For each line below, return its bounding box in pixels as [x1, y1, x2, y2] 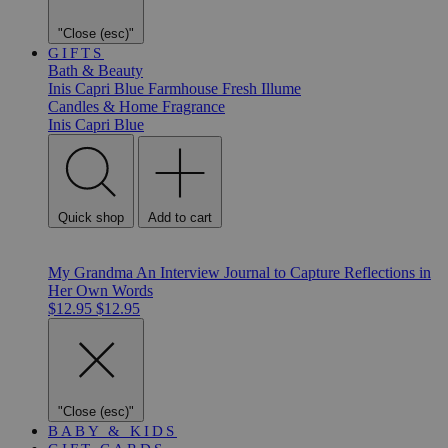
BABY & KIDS [48, 423, 177, 439]
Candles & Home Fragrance [48, 98, 225, 115]
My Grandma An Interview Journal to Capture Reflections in [48, 264, 431, 281]
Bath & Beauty [48, 62, 143, 79]
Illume [261, 80, 301, 97]
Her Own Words [48, 282, 153, 299]
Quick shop [58, 210, 124, 225]
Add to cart [148, 210, 212, 225]
